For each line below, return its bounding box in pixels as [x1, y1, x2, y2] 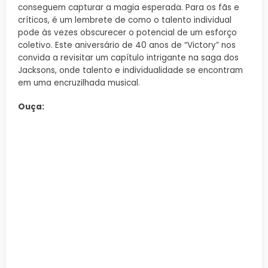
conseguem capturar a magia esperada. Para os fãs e [18, 1, 239, 13]
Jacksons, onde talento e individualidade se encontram [18, 64, 243, 76]
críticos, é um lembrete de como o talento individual [18, 14, 232, 26]
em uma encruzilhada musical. [18, 77, 140, 89]
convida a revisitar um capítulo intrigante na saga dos [18, 51, 239, 63]
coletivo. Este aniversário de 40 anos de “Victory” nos [18, 39, 236, 51]
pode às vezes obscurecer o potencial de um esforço [18, 26, 237, 38]
